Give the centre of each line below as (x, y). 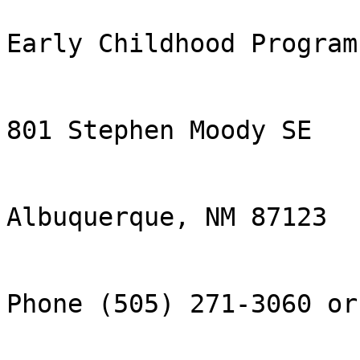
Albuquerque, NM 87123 (167, 217)
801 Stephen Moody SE (159, 131)
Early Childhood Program (182, 44)
